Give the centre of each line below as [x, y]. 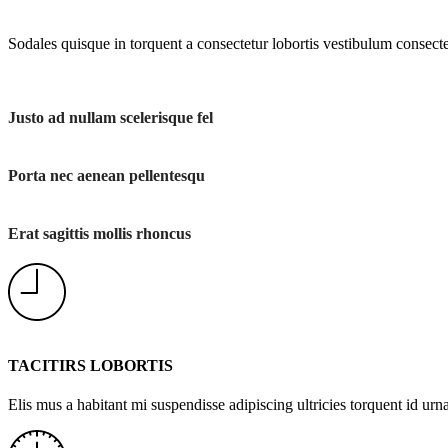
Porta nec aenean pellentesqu [106, 175]
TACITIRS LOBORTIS [90, 366]
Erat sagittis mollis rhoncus [99, 233]
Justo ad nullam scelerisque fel [110, 117]
